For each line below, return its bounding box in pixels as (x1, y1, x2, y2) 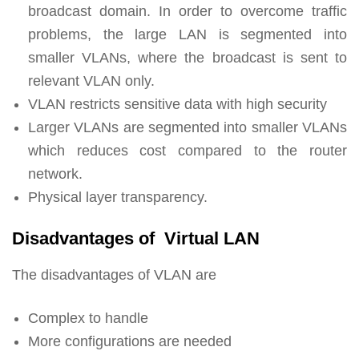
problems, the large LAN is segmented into (28, 26, 347, 42)
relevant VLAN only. (28, 72, 155, 89)
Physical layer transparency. (28, 188, 208, 205)
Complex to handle (28, 309, 148, 326)
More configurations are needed (28, 333, 232, 349)
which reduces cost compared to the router (28, 142, 347, 159)
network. (28, 165, 83, 182)
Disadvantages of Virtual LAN (12, 228, 260, 248)
